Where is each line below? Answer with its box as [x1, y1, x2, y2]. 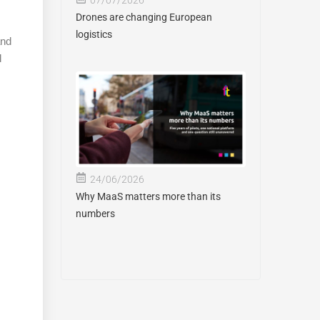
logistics [75, 28, 112, 40]
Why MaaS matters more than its [75, 190, 221, 202]
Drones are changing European [75, 11, 212, 23]
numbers [75, 207, 115, 219]
